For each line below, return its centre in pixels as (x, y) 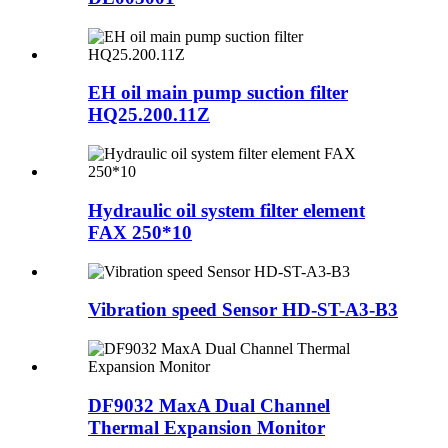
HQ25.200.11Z (149, 115)
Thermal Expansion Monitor (206, 427)
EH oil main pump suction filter (218, 93)
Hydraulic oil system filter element (226, 210)
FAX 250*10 (140, 232)
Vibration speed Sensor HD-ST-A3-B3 (243, 310)
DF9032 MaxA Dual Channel (209, 405)
